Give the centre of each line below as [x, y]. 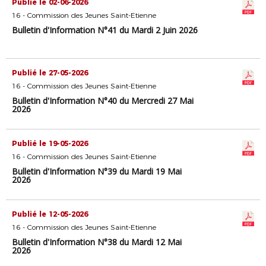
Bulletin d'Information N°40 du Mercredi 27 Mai [103, 101]
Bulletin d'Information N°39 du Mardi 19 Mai [97, 171]
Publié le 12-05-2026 [50, 214]
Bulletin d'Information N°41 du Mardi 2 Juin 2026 [105, 30]
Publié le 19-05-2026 [50, 143]
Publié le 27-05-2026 [50, 73]
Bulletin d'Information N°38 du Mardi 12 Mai [97, 242]
